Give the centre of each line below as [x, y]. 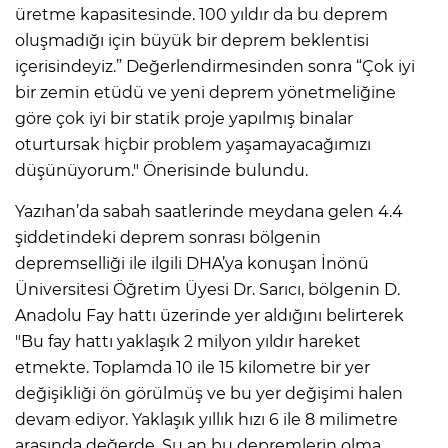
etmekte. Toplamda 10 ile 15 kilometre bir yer [192, 367]
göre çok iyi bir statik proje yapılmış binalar [184, 118]
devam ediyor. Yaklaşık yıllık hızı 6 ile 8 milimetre [206, 419]
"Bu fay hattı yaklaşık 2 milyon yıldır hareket [188, 341]
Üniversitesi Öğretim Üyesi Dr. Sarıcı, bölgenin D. [207, 289]
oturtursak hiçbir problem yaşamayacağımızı [193, 144]
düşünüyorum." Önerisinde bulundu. [161, 170]
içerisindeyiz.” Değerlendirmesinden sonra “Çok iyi [215, 66]
